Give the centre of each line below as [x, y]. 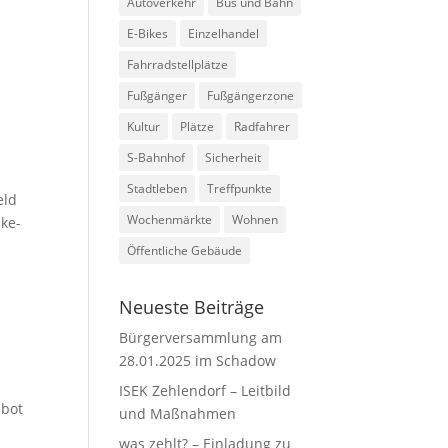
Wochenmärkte [170, 219]
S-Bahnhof [156, 157]
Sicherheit [233, 157]
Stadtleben [157, 188]
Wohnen [255, 219]
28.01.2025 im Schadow [198, 360]
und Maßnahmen [178, 413]
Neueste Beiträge [192, 307]
